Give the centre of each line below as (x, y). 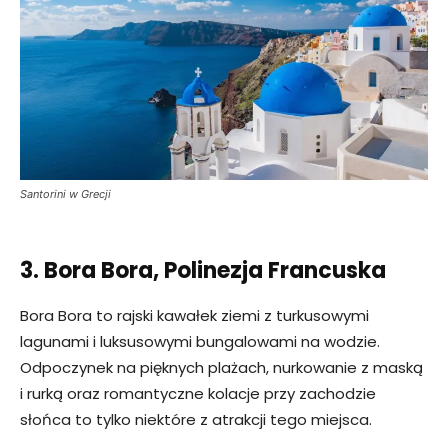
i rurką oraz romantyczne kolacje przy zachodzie (198, 394)
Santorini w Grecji (65, 194)
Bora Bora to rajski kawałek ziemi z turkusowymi (194, 316)
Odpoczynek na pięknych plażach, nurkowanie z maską (221, 368)
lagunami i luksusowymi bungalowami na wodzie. (200, 342)
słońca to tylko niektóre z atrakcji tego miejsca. (196, 420)
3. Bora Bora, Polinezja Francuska (203, 271)
